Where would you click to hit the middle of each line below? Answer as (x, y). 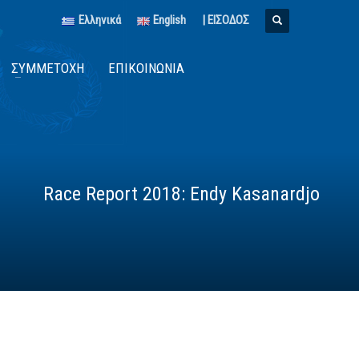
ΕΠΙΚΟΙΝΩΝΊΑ (146, 68)
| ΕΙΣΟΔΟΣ (226, 20)
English (169, 20)
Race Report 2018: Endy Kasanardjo (182, 194)
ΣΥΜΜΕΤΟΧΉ (48, 68)
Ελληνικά (99, 20)
